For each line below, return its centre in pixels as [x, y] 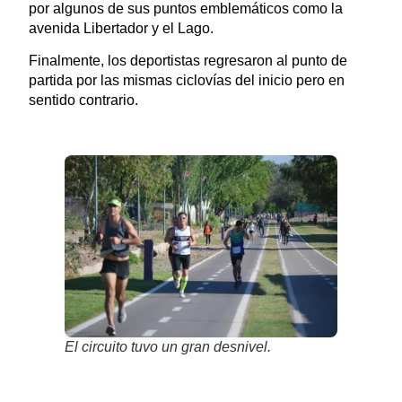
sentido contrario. [83, 100]
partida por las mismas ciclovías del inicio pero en [186, 81]
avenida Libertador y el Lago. [121, 29]
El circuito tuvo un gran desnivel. [167, 347]
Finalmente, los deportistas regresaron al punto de [188, 61]
